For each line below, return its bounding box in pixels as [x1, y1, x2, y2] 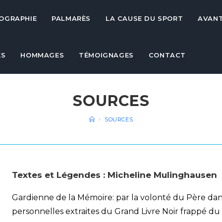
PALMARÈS [52, 14, 91, 22]
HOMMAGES [20, 51, 64, 59]
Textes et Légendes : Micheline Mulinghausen [11, 170, 217, 180]
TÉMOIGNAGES [79, 51, 134, 59]
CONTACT [148, 51, 186, 59]
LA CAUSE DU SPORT [106, 14, 183, 22]
